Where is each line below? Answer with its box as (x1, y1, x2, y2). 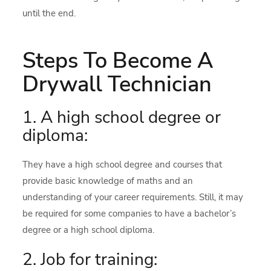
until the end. (22, 7, 76, 19)
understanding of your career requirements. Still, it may (22, 191, 244, 203)
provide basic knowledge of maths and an (22, 175, 194, 187)
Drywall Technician (22, 70, 212, 99)
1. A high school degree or (22, 106, 221, 129)
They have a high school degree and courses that (22, 158, 223, 171)
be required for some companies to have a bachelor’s (22, 207, 237, 220)
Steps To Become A (22, 46, 214, 76)
